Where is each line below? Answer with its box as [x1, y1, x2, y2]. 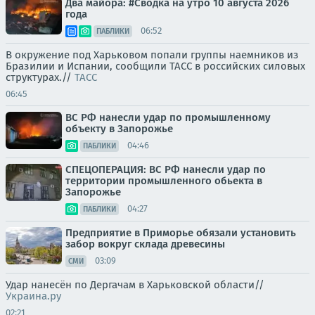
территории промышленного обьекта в [65, 174, 262, 187]
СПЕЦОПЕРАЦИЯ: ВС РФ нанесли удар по [65, 162, 266, 176]
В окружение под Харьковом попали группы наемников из [6, 48, 299, 61]
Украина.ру [6, 289, 61, 302]
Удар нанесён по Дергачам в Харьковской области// [6, 278, 264, 291]
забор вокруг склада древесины [65, 237, 225, 250]
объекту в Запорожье [65, 122, 173, 135]
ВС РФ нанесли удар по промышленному [65, 110, 271, 124]
